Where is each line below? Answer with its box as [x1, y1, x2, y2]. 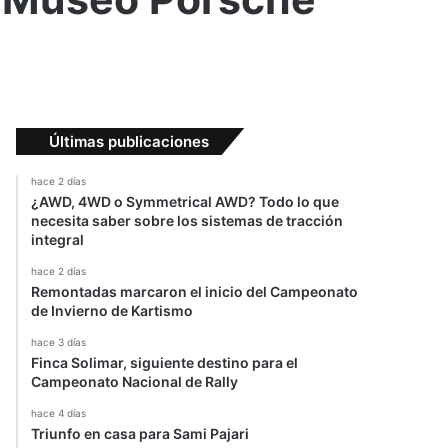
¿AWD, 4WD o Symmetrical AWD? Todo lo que [31, 193, 339, 211]
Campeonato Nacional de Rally [31, 373, 238, 391]
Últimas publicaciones [49, 132, 209, 152]
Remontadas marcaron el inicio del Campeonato [31, 283, 358, 301]
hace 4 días [31, 407, 86, 420]
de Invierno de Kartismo [31, 302, 193, 320]
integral [31, 231, 84, 249]
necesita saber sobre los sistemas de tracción [31, 212, 343, 230]
